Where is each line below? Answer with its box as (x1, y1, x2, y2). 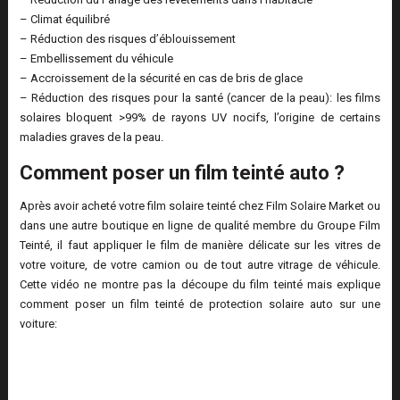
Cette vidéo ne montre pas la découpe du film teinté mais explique (19, 278, 381, 292)
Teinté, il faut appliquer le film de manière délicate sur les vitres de (19, 238, 381, 253)
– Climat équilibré (19, 12, 110, 27)
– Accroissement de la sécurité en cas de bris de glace (19, 71, 303, 86)
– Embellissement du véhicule (19, 52, 173, 66)
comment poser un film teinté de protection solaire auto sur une (19, 297, 381, 312)
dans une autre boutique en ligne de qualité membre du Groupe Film (19, 219, 381, 233)
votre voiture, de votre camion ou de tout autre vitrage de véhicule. (19, 258, 381, 272)
